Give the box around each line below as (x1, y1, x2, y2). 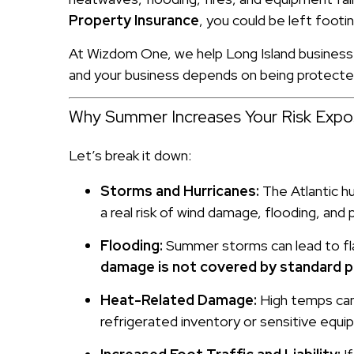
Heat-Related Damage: (100, 290, 257, 309)
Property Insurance (69, 11, 199, 30)
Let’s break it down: (69, 145, 191, 164)
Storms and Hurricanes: (100, 181, 259, 200)
